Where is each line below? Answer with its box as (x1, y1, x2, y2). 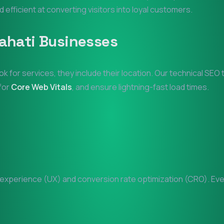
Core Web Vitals (11, 81, 72, 92)
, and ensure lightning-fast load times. (72, 81, 209, 92)
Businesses (35, 31, 118, 51)
